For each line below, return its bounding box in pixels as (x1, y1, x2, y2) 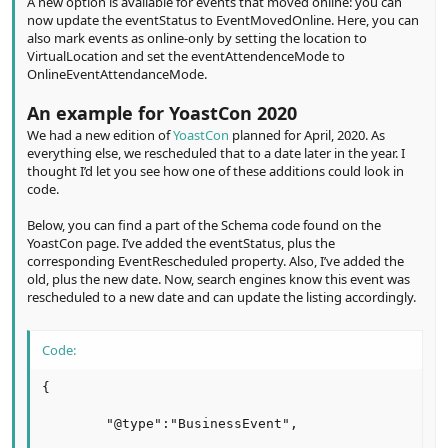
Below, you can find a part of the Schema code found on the (27, 215, 381, 234)
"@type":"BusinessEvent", (42, 416, 298, 432)
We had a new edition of (27, 125, 173, 144)
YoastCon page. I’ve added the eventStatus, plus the (27, 233, 335, 252)
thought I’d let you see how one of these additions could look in (27, 161, 404, 180)
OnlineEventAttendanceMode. (27, 64, 207, 83)
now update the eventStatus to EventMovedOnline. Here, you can (27, 10, 419, 29)
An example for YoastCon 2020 (27, 100, 297, 125)
